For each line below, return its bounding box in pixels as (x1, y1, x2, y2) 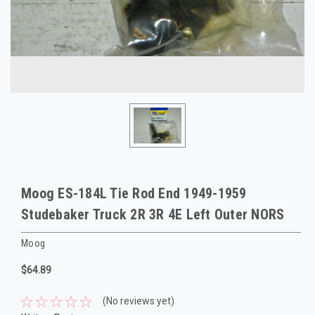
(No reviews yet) (102, 295, 174, 307)
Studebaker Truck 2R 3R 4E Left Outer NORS (21, 206, 285, 223)
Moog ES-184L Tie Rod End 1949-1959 (21, 185, 247, 202)
